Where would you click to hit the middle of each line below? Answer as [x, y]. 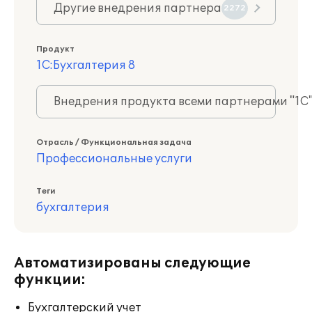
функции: [50, 280]
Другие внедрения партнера [138, 8]
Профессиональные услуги [114, 159]
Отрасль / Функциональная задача [114, 142]
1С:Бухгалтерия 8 [86, 65]
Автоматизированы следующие [132, 263]
